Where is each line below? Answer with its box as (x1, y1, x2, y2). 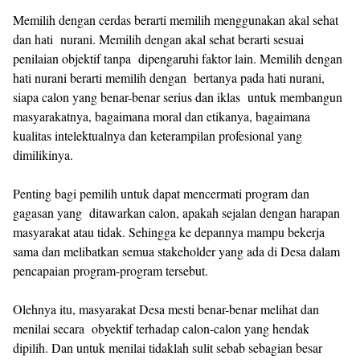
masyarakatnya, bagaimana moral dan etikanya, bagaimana (13, 108, 310, 125)
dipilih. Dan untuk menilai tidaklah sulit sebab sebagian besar (13, 339, 322, 357)
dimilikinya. (13, 146, 73, 164)
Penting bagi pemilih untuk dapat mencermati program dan (13, 185, 309, 202)
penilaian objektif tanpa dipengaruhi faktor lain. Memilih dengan (13, 50, 342, 67)
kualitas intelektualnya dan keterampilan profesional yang (13, 127, 302, 145)
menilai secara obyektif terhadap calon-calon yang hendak (13, 320, 309, 337)
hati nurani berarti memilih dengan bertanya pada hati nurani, (13, 69, 325, 87)
